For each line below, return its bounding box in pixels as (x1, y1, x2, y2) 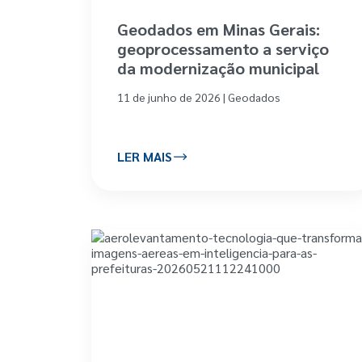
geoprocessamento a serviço (117, 37, 329, 59)
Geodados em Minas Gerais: (117, 18, 320, 40)
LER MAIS (117, 148, 172, 166)
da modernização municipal (117, 57, 319, 78)
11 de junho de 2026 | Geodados (117, 89, 280, 104)
